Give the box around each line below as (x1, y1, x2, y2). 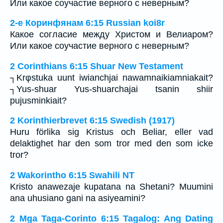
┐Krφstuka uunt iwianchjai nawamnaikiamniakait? (10, 72, 213, 83)
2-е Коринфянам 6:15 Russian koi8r (10, 18, 165, 28)
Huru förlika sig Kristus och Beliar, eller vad (10, 127, 213, 137)
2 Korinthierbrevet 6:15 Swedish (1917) (10, 115, 175, 126)
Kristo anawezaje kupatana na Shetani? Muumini (10, 181, 213, 192)
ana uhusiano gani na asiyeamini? (10, 193, 145, 203)
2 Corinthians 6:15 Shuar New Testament (10, 61, 183, 71)
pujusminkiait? (10, 95, 67, 106)
